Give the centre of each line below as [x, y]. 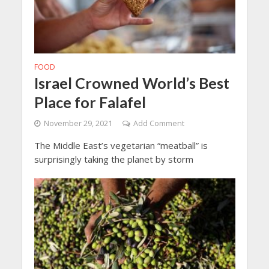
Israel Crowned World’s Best [131, 83]
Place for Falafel [90, 102]
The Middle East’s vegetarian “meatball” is [121, 145]
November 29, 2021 [78, 123]
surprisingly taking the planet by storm [113, 159]
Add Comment [159, 123]
